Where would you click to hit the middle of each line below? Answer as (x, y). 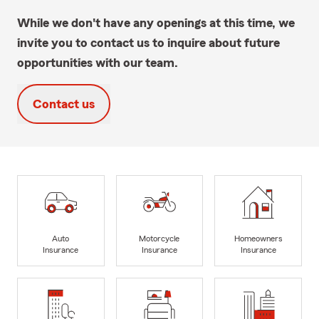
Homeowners (258, 239)
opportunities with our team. (98, 62)
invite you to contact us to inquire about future (148, 42)
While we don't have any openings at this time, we (156, 22)
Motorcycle (159, 239)
